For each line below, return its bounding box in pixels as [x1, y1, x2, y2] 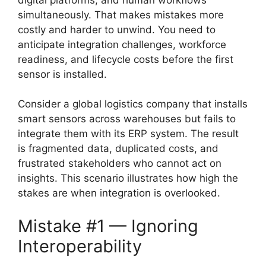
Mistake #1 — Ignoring [18, 215, 198, 236]
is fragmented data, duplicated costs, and [18, 142, 218, 154]
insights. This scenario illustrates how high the [18, 172, 238, 184]
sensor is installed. [18, 68, 107, 80]
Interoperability [18, 235, 142, 256]
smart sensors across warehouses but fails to [18, 113, 236, 125]
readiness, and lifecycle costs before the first [18, 53, 233, 65]
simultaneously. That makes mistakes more [18, 8, 224, 21]
